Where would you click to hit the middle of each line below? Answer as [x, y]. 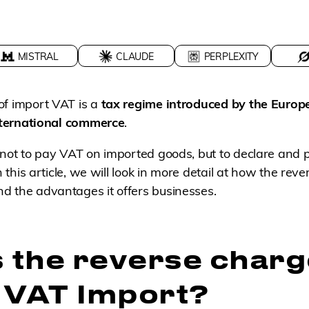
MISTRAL [38, 56]
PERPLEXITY [231, 56]
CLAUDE [135, 56]
